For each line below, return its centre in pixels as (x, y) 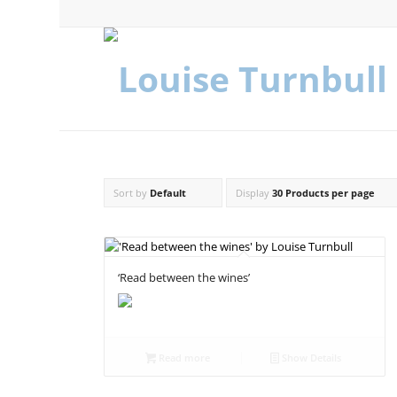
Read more (183, 358)
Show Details (311, 358)
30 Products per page (324, 193)
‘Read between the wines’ (184, 277)
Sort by (132, 193)
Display (254, 193)
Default (168, 193)
